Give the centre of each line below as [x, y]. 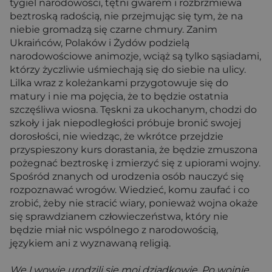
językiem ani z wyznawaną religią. [90, 243]
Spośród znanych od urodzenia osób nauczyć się [127, 177]
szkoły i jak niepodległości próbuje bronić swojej [125, 123]
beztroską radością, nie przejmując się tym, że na [126, 16]
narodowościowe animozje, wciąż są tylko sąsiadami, [135, 56]
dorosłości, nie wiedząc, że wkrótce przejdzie [117, 137]
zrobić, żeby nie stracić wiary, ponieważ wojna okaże [134, 203]
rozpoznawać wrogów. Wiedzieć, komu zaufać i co [130, 190]
